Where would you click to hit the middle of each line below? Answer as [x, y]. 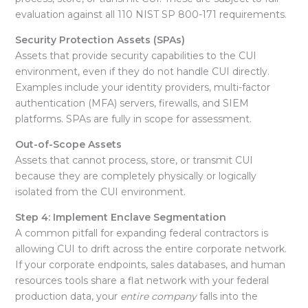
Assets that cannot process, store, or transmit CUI [134, 161]
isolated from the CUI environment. [100, 192]
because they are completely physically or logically [135, 176]
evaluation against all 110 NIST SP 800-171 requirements [150, 15]
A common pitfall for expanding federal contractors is [141, 233]
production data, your [67, 297]
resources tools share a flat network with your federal [142, 281]
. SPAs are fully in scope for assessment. [156, 119]
